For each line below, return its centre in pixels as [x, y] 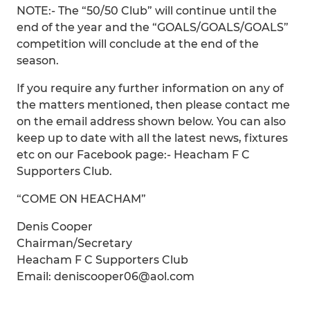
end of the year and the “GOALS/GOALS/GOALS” [153, 27]
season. [38, 61]
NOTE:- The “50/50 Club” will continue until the [147, 11]
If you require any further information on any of [150, 88]
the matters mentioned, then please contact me [153, 105]
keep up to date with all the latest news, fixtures [152, 138]
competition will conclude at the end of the [138, 44]
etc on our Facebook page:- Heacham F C [133, 155]
